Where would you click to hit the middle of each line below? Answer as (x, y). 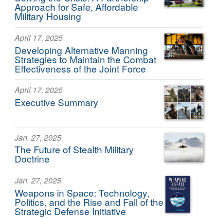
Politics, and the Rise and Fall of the (89, 202)
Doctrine (32, 159)
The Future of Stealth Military (74, 149)
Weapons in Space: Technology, (82, 193)
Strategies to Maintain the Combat (85, 59)
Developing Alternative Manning (81, 50)
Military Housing (48, 16)
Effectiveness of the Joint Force (80, 68)
